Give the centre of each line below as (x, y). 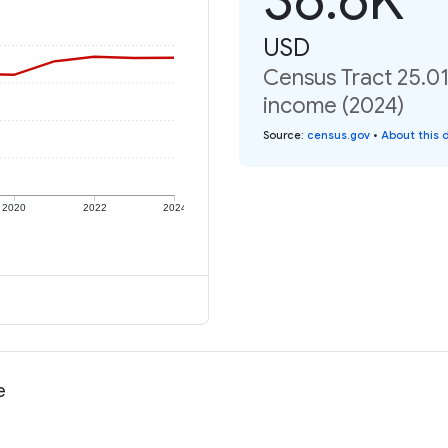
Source (282, 134)
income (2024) (333, 105)
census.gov (338, 134)
